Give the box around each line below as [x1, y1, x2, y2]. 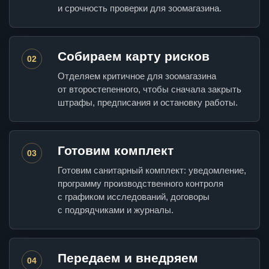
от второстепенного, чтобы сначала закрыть [58, 84, 241, 95]
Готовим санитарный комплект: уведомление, [58, 165, 246, 176]
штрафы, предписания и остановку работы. [58, 97, 238, 108]
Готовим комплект [58, 144, 174, 158]
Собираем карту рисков [58, 49, 210, 64]
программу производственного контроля [58, 178, 223, 189]
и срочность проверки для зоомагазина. [58, 3, 222, 14]
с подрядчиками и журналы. [58, 205, 174, 216]
